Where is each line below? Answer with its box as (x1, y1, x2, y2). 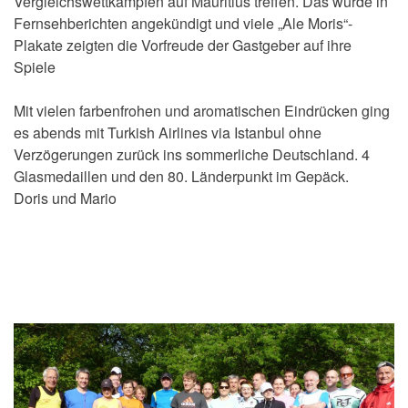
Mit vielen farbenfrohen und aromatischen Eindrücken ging (14, 100, 390, 122)
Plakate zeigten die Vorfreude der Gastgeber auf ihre (14, 35, 352, 56)
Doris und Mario (14, 188, 117, 209)
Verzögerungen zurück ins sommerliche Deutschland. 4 (14, 144, 370, 166)
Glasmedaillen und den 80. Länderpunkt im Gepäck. (14, 166, 349, 188)
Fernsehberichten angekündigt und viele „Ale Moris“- (14, 13, 352, 35)
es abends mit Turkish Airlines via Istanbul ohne (14, 122, 321, 144)
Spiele (14, 56, 56, 78)
